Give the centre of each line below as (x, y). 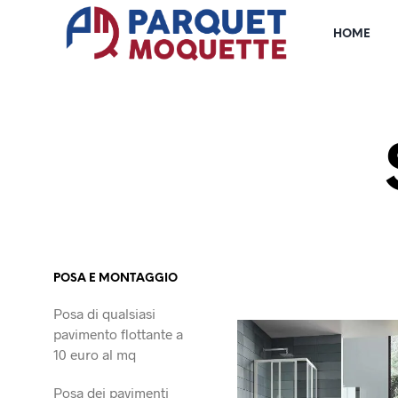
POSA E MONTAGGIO (115, 278)
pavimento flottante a (118, 333)
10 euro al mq (95, 354)
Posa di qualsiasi (104, 313)
